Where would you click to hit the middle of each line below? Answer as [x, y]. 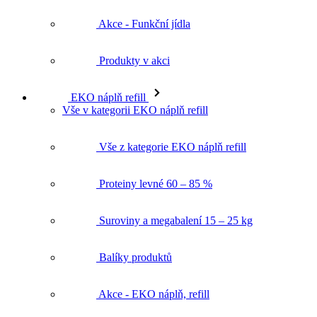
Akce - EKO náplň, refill [153, 270]
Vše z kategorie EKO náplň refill [171, 122]
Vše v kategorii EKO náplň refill [135, 86]
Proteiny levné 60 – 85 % [154, 159]
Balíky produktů [134, 233]
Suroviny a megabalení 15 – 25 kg [174, 196]
